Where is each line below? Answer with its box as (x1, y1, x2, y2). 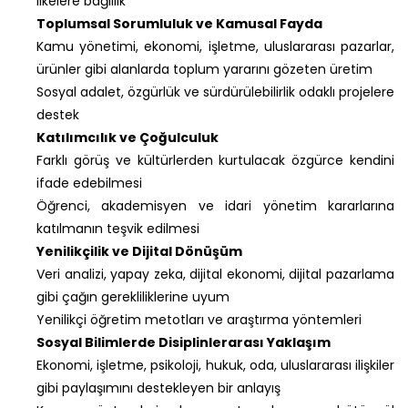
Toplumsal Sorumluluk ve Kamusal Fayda (36, 14, 322, 33)
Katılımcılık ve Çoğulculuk (36, 127, 219, 147)
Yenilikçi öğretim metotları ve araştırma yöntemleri (36, 310, 362, 329)
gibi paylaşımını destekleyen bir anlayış (36, 378, 280, 397)
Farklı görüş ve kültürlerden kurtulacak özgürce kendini (36, 150, 394, 169)
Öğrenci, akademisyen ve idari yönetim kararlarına (36, 196, 394, 215)
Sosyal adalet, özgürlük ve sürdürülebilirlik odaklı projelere (36, 82, 394, 101)
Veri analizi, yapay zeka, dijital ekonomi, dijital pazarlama (36, 264, 394, 283)
